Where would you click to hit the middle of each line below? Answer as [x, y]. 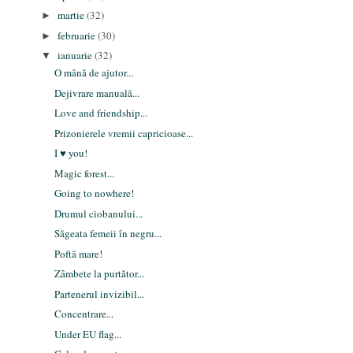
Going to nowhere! [94, 193]
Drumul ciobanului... [98, 213]
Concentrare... [84, 314]
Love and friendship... [100, 113]
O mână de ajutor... [93, 73]
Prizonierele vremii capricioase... [123, 133]
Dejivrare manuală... [97, 93]
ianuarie [76, 56]
